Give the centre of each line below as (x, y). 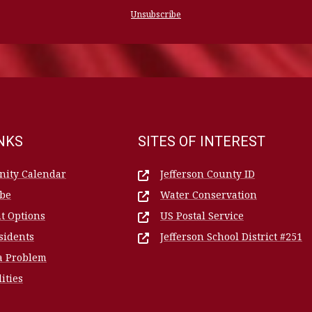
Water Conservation (209, 195)
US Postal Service (202, 216)
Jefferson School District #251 (231, 237)
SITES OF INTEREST (202, 142)
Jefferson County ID (208, 174)
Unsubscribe (156, 15)
